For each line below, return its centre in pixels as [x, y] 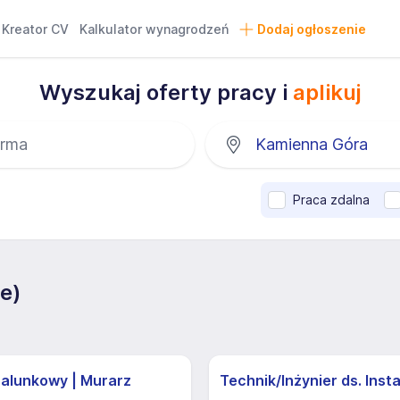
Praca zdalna [331, 200]
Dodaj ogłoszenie [311, 29]
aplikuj [327, 92]
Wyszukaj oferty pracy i [166, 92]
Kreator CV [36, 29]
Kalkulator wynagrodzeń [154, 29]
